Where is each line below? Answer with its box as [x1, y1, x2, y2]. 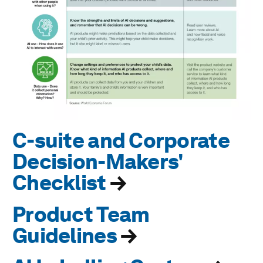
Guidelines [12, 223, 117, 248]
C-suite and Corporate [12, 128, 230, 153]
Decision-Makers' [12, 149, 184, 174]
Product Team [12, 202, 150, 227]
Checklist [12, 170, 110, 195]
